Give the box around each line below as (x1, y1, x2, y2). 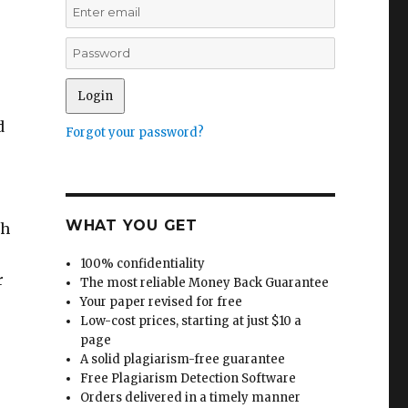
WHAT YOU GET (65, 217, 198, 234)
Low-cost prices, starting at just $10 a (80, 313, 302, 329)
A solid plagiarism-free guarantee (80, 352, 286, 367)
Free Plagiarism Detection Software (80, 371, 297, 386)
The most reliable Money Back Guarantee (80, 275, 330, 291)
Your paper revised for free (80, 294, 243, 310)
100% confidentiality (80, 256, 206, 271)
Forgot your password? (65, 125, 204, 140)
